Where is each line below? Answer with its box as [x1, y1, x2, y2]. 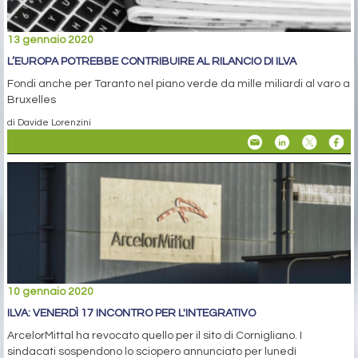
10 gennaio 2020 [7, 286, 93, 298]
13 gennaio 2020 [7, 34, 93, 46]
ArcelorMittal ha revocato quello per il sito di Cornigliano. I [7, 330, 302, 342]
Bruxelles [7, 94, 56, 106]
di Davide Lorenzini [7, 117, 91, 128]
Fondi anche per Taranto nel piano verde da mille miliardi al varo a [7, 78, 350, 90]
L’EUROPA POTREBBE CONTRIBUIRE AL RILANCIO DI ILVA [7, 56, 296, 68]
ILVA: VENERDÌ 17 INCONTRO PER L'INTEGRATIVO [7, 308, 256, 320]
